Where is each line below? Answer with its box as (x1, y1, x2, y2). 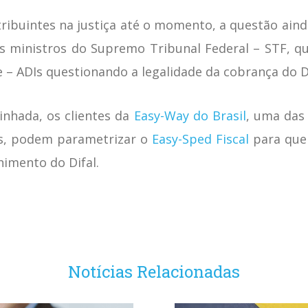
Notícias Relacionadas (68, 260, 240, 283)
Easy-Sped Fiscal (152, 130, 249, 147)
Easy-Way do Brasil (133, 107, 246, 124)
